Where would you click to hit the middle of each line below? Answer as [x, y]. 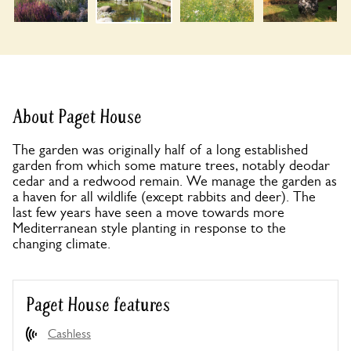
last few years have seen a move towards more [148, 212]
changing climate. [62, 244]
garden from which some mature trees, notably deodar [171, 165]
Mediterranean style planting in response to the [149, 228]
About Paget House [77, 117]
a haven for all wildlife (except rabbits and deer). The [164, 197]
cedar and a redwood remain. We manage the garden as [175, 181]
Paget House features [98, 305]
